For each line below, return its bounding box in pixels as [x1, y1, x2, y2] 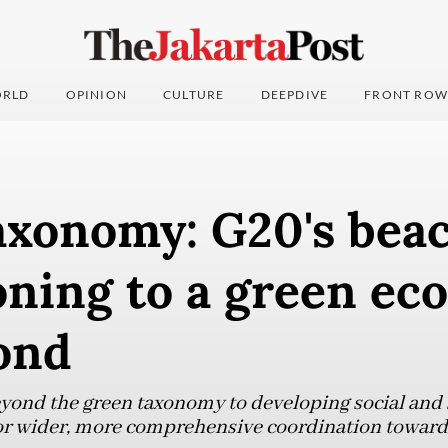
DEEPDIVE [260, 87, 329, 103]
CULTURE [163, 87, 225, 103]
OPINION [65, 87, 128, 103]
